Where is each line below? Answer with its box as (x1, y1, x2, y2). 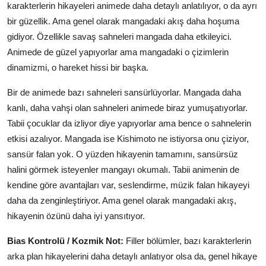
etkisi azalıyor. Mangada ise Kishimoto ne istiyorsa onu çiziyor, (7, 133, 249, 144)
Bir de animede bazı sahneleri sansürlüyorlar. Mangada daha (7, 87, 241, 97)
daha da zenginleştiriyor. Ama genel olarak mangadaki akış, (7, 195, 236, 205)
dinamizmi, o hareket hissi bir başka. (7, 62, 148, 72)
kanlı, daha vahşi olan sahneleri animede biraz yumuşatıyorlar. (7, 102, 248, 113)
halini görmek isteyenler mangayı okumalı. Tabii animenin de (7, 164, 239, 175)
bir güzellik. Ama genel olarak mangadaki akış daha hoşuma (7, 15, 239, 26)
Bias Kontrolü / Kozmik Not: (7, 235, 123, 246)
